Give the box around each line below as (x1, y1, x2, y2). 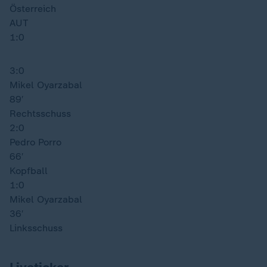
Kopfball (10, 165, 48, 176)
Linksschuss (10, 222, 63, 234)
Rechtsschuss (10, 108, 71, 119)
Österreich (10, 3, 56, 14)
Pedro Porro (10, 136, 61, 148)
